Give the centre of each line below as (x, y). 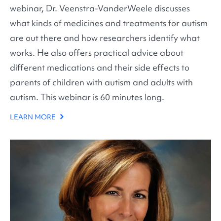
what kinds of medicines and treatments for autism (109, 23)
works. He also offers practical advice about (97, 53)
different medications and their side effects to (100, 68)
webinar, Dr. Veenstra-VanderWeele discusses (100, 8)
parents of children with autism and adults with (101, 82)
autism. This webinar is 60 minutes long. (87, 97)
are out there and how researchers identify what (105, 38)
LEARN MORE (34, 117)
